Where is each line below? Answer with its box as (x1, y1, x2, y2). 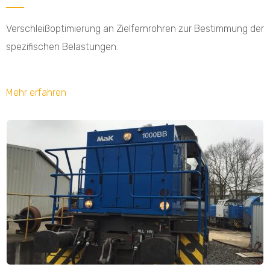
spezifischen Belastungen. (6, 41, 118, 53)
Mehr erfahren (6, 86, 66, 98)
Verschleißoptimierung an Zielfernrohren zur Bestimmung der (6, 23, 264, 35)
